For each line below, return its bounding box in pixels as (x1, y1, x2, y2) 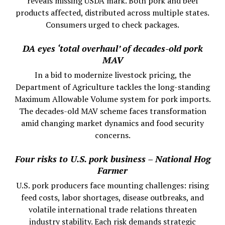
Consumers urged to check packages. (46, 19, 179, 31)
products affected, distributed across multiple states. (16, 7, 209, 19)
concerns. (94, 130, 131, 141)
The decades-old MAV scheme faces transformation (19, 105, 206, 117)
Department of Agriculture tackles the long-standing (15, 81, 210, 93)
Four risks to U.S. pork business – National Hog (15, 153, 210, 165)
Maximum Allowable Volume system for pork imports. (14, 93, 211, 105)
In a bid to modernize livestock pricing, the (34, 69, 191, 81)
